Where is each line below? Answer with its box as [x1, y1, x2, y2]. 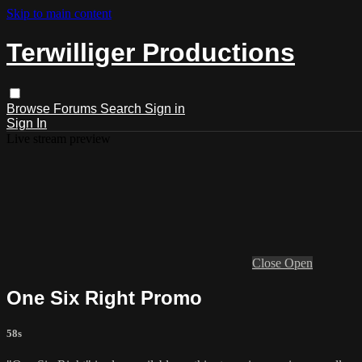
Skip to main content [6, 6, 112, 20]
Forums [53, 101, 100, 116]
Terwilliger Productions [6, 38, 295, 68]
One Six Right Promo [6, 286, 202, 309]
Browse [6, 101, 53, 116]
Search [100, 101, 145, 116]
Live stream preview [6, 131, 111, 145]
